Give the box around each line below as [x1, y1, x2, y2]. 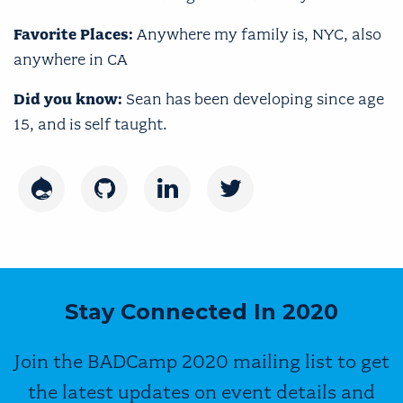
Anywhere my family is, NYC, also [137, 24, 381, 43]
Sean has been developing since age [126, 89, 384, 108]
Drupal [40, 192, 91, 210]
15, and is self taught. [13, 114, 167, 133]
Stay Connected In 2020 [65, 298, 338, 325]
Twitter [229, 192, 284, 210]
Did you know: [13, 89, 126, 108]
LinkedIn [166, 192, 232, 210]
